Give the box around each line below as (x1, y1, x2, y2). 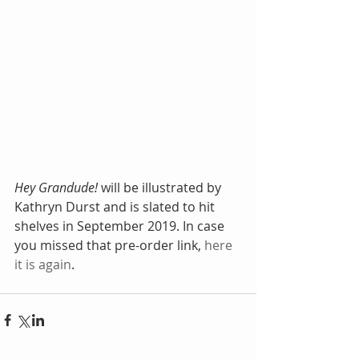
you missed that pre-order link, (14, 236, 204, 254)
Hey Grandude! (14, 178, 98, 196)
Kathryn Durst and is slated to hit (14, 197, 218, 216)
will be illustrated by (98, 178, 224, 196)
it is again (14, 255, 71, 273)
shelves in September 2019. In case (14, 216, 228, 235)
